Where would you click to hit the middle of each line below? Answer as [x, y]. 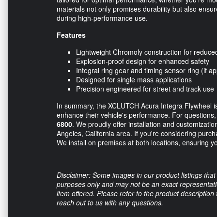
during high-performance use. [102, 18]
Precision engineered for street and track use [145, 88]
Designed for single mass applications [134, 79]
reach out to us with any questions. [110, 202]
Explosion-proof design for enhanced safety [143, 61]
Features [71, 35]
